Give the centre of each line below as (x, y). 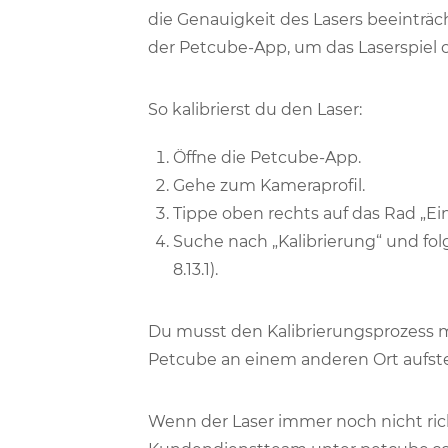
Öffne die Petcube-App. (267, 157)
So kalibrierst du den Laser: (255, 109)
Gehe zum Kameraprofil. (269, 185)
